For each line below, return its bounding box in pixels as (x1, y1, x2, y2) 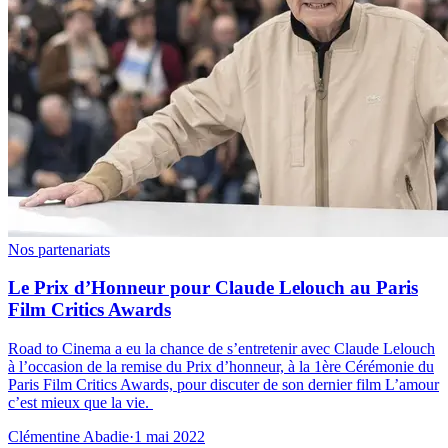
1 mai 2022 (134, 428, 205, 446)
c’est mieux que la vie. (8, 394, 153, 412)
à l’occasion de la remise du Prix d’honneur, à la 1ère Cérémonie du (8, 358, 434, 376)
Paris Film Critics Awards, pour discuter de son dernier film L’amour (8, 376, 439, 394)
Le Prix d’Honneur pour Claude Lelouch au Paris (8, 277, 418, 299)
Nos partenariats (8, 240, 110, 258)
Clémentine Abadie (8, 428, 129, 446)
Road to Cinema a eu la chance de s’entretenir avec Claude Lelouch (8, 340, 435, 358)
